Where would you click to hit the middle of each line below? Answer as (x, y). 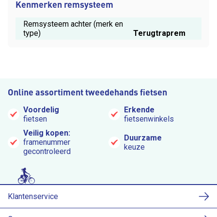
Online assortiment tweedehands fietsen (87, 92)
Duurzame (143, 138)
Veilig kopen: (47, 133)
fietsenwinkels (149, 119)
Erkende (139, 110)
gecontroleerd (47, 152)
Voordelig (41, 110)
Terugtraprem (160, 33)
